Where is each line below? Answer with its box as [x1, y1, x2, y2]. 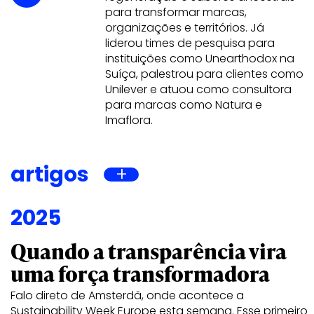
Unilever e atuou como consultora [105, 81, 292, 97]
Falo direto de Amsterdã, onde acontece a [11, 287, 244, 303]
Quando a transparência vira [11, 236, 287, 266]
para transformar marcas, [105, 4, 247, 20]
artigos [11, 160, 93, 189]
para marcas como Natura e [105, 97, 262, 113]
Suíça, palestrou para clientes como [105, 66, 303, 82]
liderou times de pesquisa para [105, 35, 275, 51]
